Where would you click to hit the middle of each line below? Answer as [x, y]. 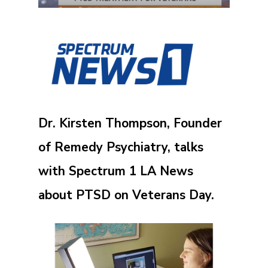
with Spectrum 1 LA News [116, 171]
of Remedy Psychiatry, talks [121, 147]
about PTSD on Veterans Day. [126, 195]
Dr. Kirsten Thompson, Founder [130, 124]
